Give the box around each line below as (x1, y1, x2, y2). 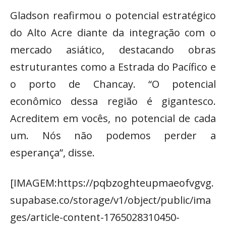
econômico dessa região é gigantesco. (10, 94, 216, 108)
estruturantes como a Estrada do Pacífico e (10, 60, 216, 74)
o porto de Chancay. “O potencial (10, 77, 216, 91)
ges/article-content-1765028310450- (10, 210, 180, 224)
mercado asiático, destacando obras (10, 42, 216, 56)
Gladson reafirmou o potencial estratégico (10, 8, 216, 22)
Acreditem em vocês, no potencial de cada (10, 111, 216, 125)
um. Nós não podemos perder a (10, 128, 216, 142)
